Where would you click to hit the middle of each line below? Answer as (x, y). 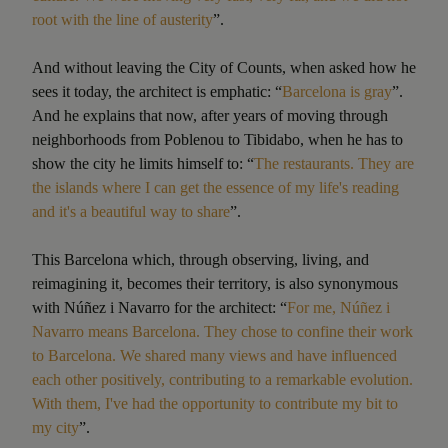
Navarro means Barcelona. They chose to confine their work (222, 331)
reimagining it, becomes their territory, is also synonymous (215, 283)
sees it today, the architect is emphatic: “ (157, 91)
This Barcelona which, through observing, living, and (200, 259)
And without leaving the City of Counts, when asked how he (224, 67)
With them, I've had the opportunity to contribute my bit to (215, 403)
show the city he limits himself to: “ (143, 163)
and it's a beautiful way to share (131, 211)
